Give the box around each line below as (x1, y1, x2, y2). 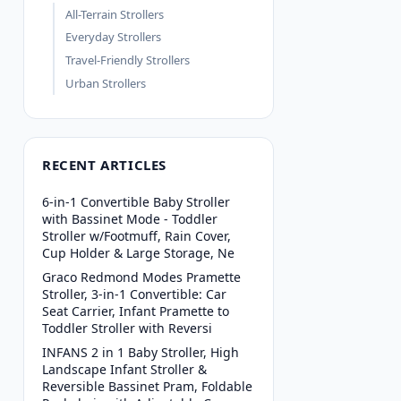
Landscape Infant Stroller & (42, 361, 207, 379)
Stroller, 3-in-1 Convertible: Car (42, 286, 226, 303)
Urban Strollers (65, 74, 146, 91)
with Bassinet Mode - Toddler (42, 210, 218, 228)
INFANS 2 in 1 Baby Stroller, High (42, 344, 239, 362)
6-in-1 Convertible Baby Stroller (42, 193, 230, 211)
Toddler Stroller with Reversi (42, 320, 212, 337)
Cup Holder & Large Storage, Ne (42, 244, 235, 262)
